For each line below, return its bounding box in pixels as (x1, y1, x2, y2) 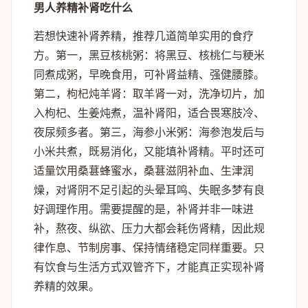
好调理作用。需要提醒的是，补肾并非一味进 (34, 201, 254, 217)
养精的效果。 (34, 278, 100, 294)
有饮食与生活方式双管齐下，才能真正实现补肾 (34, 258, 265, 274)
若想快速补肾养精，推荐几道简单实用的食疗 (34, 27, 254, 43)
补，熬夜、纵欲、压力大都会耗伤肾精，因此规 (34, 220, 265, 236)
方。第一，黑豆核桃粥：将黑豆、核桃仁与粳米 (34, 47, 265, 63)
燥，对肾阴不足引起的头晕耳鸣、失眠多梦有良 (34, 181, 265, 197)
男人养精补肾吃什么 (34, 1, 133, 14)
